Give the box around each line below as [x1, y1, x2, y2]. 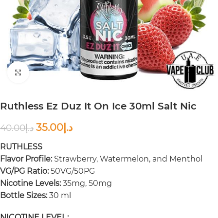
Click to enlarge [29, 68, 85, 77]
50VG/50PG [49, 166, 95, 176]
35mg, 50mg [61, 179, 112, 188]
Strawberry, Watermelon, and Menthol [52, 154, 202, 163]
